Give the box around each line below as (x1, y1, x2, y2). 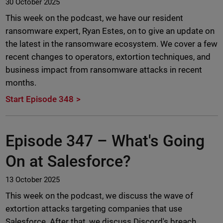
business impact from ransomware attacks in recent (5, 65, 203, 75)
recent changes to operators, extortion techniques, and (5, 52, 211, 62)
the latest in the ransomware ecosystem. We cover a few (5, 39, 218, 49)
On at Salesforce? (5, 151, 131, 171)
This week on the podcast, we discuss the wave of (5, 190, 194, 201)
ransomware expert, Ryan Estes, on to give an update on (5, 26, 215, 36)
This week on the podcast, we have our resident (5, 13, 184, 23)
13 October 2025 (5, 175, 60, 184)
